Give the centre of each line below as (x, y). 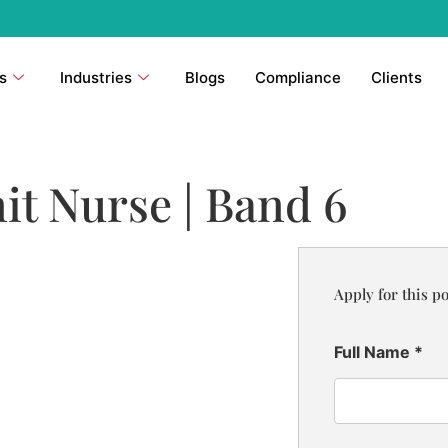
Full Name (373, 351)
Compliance (297, 77)
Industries (95, 77)
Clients (396, 77)
